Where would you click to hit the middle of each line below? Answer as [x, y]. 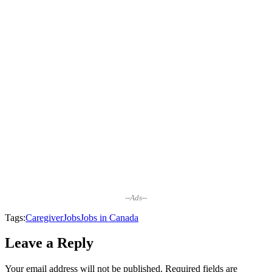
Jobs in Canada [109, 217]
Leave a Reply [49, 243]
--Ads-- [136, 197]
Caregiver [44, 217]
